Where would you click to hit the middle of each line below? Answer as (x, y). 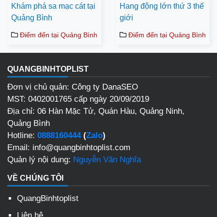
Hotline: (22, 136)
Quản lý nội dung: (40, 160)
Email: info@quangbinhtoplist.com (69, 148)
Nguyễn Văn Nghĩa (107, 160)
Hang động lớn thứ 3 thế (162, 6)
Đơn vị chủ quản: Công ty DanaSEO (73, 87)
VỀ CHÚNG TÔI (35, 178)
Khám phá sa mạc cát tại (53, 6)
